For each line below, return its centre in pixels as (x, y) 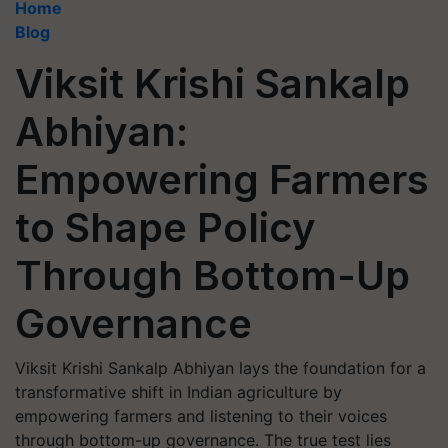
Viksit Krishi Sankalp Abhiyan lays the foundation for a (220, 368)
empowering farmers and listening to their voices (201, 416)
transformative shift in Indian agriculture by (178, 392)
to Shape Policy (165, 227)
